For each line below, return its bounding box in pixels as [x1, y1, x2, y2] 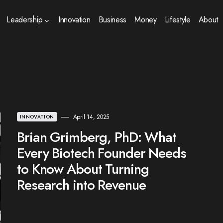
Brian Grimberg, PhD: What [17, 127, 177, 147]
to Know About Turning [17, 159, 149, 179]
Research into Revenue [17, 175, 146, 195]
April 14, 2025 [73, 112, 110, 121]
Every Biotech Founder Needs [17, 143, 186, 163]
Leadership [6, 14, 43, 25]
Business [98, 14, 127, 25]
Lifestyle [164, 14, 191, 25]
